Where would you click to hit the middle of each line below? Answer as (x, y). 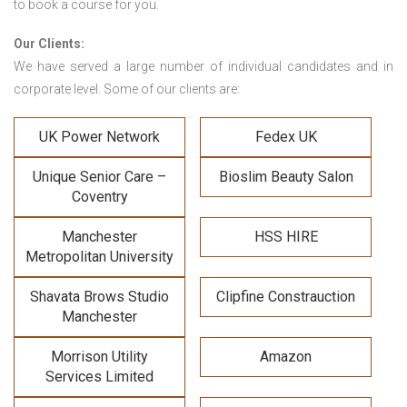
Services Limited (99, 377)
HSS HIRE (286, 237)
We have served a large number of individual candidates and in (203, 67)
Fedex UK (286, 137)
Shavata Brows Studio (99, 297)
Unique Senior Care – (99, 177)
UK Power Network (99, 137)
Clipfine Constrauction (286, 297)
